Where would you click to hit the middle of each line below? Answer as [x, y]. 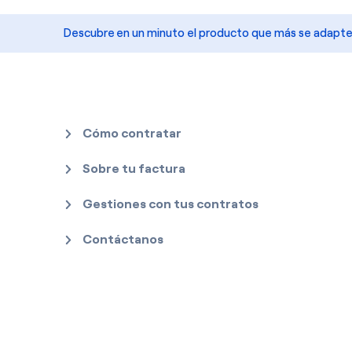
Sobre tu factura [134, 169]
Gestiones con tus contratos [170, 204]
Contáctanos [123, 239]
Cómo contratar [132, 133]
